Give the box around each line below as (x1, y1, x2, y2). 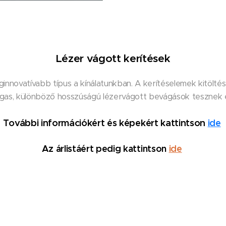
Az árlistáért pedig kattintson (41, 142, 166, 154)
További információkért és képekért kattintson (3, 117, 208, 129)
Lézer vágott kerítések (55, 51, 171, 65)
